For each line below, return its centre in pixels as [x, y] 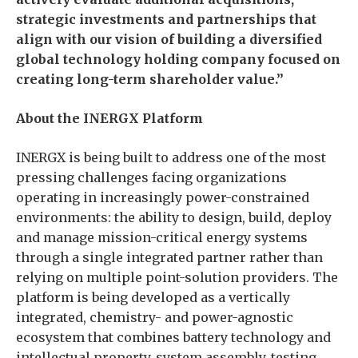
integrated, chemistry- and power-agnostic [155, 317]
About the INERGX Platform [109, 118]
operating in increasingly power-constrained [163, 197]
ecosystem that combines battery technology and [173, 337]
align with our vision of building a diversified [169, 39]
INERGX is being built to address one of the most [171, 157]
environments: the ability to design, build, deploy [174, 217]
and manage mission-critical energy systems [162, 237]
